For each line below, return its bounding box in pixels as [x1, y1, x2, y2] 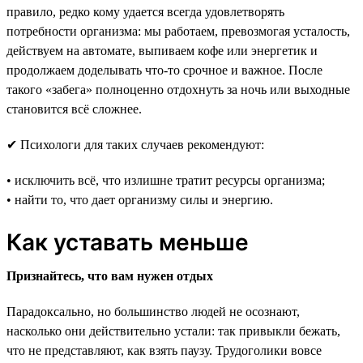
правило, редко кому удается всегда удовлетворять [6, 4, 284, 19]
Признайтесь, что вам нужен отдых [6, 268, 213, 283]
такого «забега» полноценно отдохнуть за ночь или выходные [6, 82, 350, 96]
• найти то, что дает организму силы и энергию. [6, 192, 273, 207]
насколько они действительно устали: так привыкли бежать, [6, 323, 340, 338]
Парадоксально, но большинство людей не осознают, [6, 304, 300, 318]
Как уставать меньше [6, 228, 249, 256]
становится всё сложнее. [6, 101, 142, 116]
